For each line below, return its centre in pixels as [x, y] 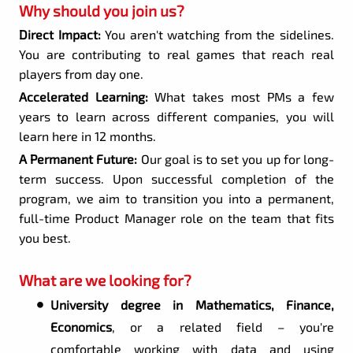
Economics [81, 327]
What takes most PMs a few [241, 97]
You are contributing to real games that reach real [176, 54]
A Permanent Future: [78, 159]
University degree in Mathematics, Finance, [192, 305]
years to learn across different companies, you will [176, 117]
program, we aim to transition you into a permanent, [176, 199]
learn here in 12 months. [87, 136]
